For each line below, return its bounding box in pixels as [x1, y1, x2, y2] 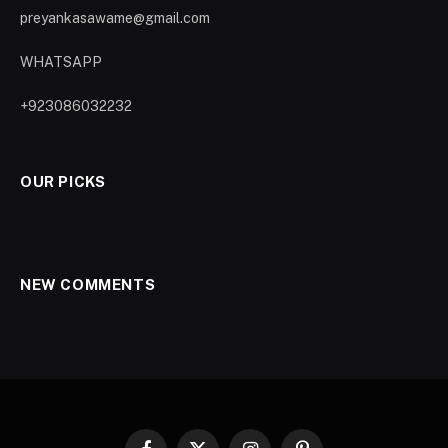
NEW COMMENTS [20, 276, 156, 294]
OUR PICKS [20, 173, 106, 191]
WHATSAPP [20, 54, 102, 71]
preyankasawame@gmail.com [20, 10, 210, 27]
